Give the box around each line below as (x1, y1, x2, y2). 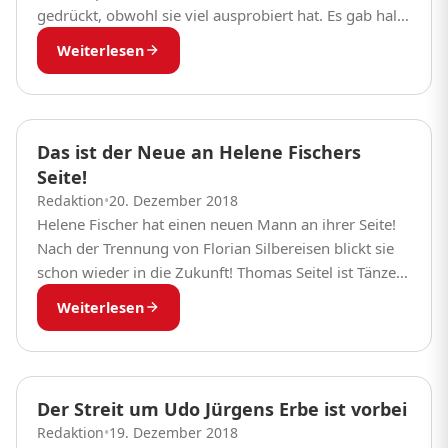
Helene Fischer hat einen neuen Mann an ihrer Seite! (37, 213, 396, 234)
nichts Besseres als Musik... (37, 28, 224, 49)
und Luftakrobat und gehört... (37, 285, 241, 306)
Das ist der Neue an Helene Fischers (37, 139, 361, 164)
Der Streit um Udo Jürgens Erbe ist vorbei (37, 396, 407, 421)
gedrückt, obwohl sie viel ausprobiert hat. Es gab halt (37, 4, 402, 25)
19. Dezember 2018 (109, 422, 238, 442)
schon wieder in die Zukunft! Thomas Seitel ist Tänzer (37, 261, 402, 282)
